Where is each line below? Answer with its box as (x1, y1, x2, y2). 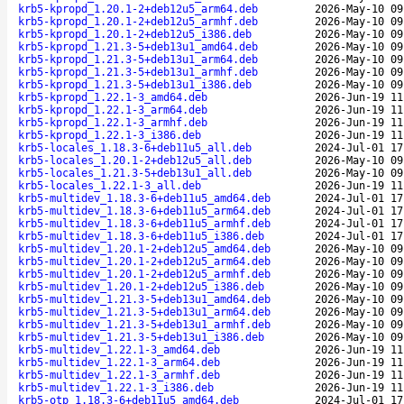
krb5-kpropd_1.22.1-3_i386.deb (18, 128, 201, 142)
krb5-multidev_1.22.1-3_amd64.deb (18, 343, 220, 356)
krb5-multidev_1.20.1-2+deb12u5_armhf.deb (18, 267, 271, 280)
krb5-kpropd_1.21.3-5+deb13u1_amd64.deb (18, 40, 258, 53)
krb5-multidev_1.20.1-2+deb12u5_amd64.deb (18, 242, 271, 255)
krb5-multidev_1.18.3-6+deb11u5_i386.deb (18, 229, 264, 243)
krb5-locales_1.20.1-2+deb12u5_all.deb (18, 153, 252, 167)
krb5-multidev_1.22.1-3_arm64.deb (18, 355, 220, 369)
